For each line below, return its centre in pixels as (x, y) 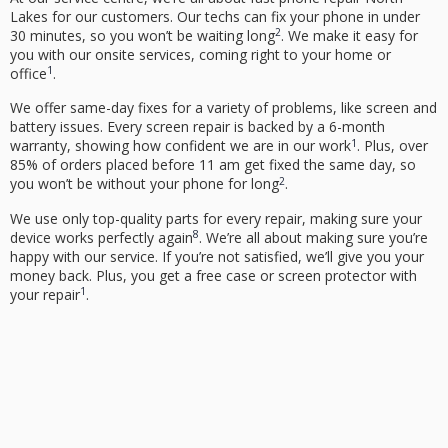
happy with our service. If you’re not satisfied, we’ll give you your (217, 256)
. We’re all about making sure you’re (313, 237)
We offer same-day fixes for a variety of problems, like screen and (223, 108)
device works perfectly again (101, 237)
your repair (45, 294)
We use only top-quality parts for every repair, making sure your (216, 218)
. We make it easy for (349, 36)
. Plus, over (392, 146)
